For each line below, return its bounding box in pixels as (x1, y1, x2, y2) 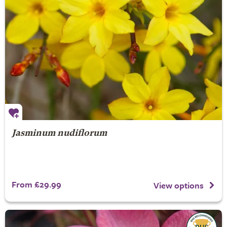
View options (154, 178, 204, 192)
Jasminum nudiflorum (11, 129, 107, 138)
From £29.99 (11, 178, 61, 191)
